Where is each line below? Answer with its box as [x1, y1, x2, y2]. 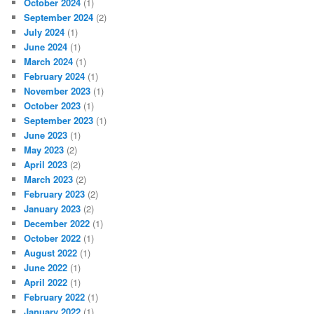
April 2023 [24, 158, 68, 171]
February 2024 [24, 69, 86, 83]
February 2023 [24, 187, 86, 200]
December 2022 [24, 217, 90, 230]
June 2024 [24, 40, 68, 53]
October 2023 [24, 99, 81, 112]
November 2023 [24, 84, 91, 97]
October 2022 [24, 231, 81, 245]
